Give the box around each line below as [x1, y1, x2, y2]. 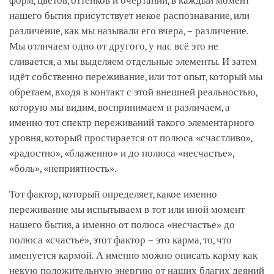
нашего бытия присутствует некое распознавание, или [9, 9, 250, 21]
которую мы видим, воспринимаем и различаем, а [9, 101, 230, 113]
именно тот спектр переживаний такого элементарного [9, 116, 254, 128]
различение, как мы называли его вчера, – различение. [9, 24, 248, 37]
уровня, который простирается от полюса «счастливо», [9, 131, 252, 144]
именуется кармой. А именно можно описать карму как [9, 249, 257, 261]
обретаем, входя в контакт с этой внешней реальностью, [9, 86, 257, 98]
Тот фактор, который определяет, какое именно [9, 188, 217, 200]
